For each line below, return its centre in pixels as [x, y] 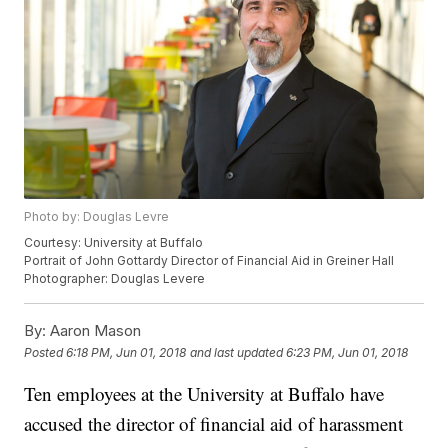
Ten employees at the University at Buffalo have [204, 394]
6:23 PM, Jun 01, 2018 [347, 352]
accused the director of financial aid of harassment [214, 424]
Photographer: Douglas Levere [115, 279]
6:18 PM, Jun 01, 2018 [126, 352]
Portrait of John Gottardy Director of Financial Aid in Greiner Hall [209, 261]
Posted [45, 352]
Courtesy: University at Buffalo [114, 243]
